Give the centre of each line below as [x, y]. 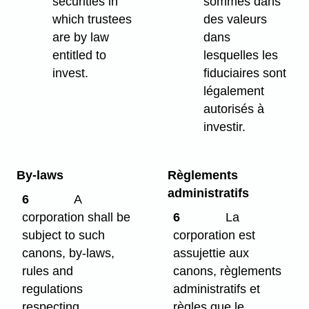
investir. [225, 127]
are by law [81, 37]
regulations [53, 289]
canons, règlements [228, 271]
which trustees [92, 19]
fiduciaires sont [245, 73]
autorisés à [234, 109]
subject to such [64, 235]
